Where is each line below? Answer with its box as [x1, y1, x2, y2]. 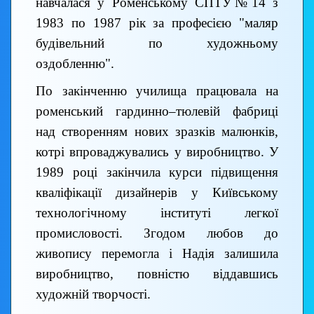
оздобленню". [36, 55, 114, 71]
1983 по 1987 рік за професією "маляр [36, 15, 278, 30]
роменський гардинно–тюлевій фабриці [36, 103, 278, 118]
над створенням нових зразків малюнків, [36, 123, 278, 139]
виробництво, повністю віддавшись [36, 266, 278, 281]
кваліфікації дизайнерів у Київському [36, 184, 278, 200]
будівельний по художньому [36, 35, 278, 50]
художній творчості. [36, 286, 151, 301]
